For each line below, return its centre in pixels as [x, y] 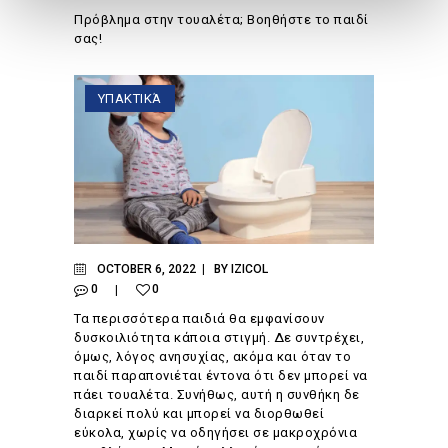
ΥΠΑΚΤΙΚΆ [129, 99]
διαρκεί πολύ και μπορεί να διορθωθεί [199, 414]
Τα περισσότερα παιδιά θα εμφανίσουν [199, 319]
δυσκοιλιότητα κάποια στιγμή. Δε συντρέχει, [219, 338]
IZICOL [249, 269]
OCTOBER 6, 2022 [146, 269]
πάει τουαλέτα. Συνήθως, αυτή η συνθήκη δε [217, 395]
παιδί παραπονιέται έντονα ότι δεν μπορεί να [221, 376]
